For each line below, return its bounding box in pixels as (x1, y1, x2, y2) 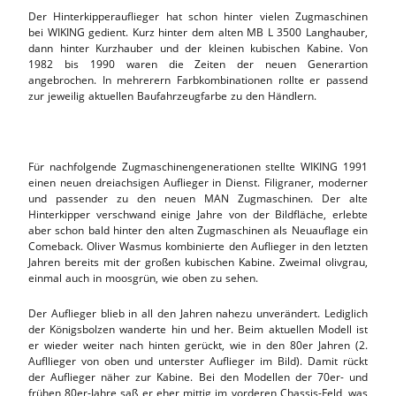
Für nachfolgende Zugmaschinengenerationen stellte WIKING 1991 (28, 158, 368, 174)
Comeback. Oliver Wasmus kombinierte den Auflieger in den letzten (28, 238, 368, 254)
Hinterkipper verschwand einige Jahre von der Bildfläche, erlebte (28, 206, 368, 222)
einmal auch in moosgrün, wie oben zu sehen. (28, 270, 258, 286)
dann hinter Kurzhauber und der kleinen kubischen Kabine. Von (28, 40, 368, 56)
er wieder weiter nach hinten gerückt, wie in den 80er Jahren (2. (28, 337, 368, 353)
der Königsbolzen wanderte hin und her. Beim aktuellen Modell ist (28, 321, 368, 337)
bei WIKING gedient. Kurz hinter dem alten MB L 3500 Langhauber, (28, 24, 368, 40)
